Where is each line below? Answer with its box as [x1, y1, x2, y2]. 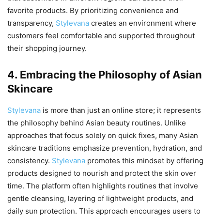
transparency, [7, 18, 56, 28]
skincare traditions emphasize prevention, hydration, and [7, 143, 202, 153]
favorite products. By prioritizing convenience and [7, 6, 178, 15]
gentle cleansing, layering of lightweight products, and [7, 194, 193, 203]
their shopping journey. [7, 44, 87, 53]
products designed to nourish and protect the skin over [7, 169, 196, 178]
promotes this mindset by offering [87, 156, 203, 166]
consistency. [7, 156, 52, 166]
